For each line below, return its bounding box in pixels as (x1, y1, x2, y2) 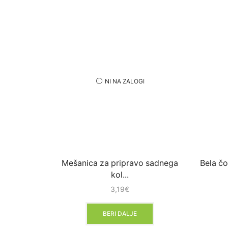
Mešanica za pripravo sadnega (62, 158, 178, 168)
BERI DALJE (103, 209, 137, 217)
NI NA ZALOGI (104, 77, 144, 85)
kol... (111, 170, 129, 180)
